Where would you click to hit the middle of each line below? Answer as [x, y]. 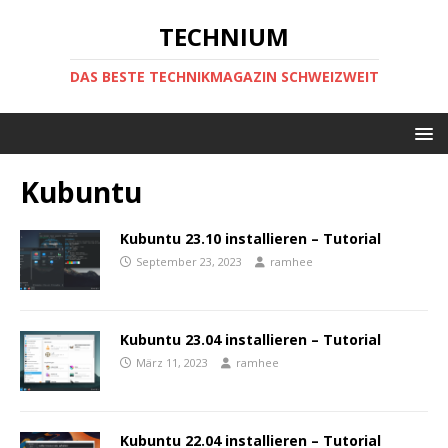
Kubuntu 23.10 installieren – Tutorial [250, 238]
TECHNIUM [224, 36]
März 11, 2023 [172, 363]
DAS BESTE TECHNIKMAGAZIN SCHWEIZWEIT [224, 76]
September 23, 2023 [189, 261]
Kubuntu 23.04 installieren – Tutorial [250, 340]
